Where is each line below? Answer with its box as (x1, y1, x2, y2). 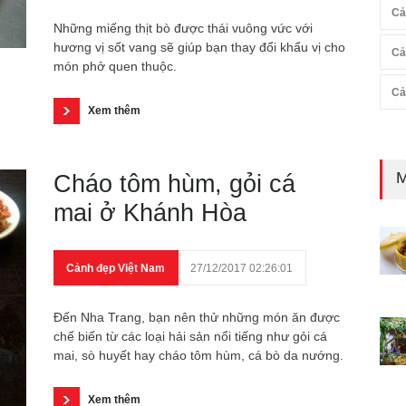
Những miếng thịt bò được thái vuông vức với (53, 21, 313, 35)
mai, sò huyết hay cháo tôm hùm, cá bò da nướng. (53, 348, 343, 362)
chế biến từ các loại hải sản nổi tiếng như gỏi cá (53, 329, 327, 343)
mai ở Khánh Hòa (53, 199, 246, 227)
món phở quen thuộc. (53, 59, 177, 73)
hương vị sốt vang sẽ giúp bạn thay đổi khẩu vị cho (53, 40, 345, 54)
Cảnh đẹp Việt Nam (66, 262, 165, 275)
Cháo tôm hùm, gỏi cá (53, 170, 295, 198)
